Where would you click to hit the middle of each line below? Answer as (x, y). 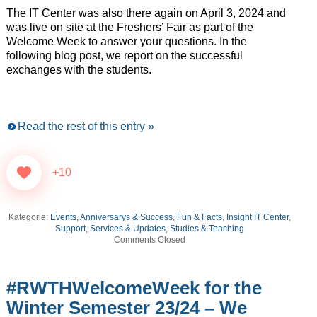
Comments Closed (150, 240)
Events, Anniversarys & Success (112, 218)
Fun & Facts (200, 218)
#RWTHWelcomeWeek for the (134, 288)
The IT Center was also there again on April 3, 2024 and (146, 13)
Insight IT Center (258, 218)
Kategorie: (30, 218)
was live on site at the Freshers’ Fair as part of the (129, 28)
